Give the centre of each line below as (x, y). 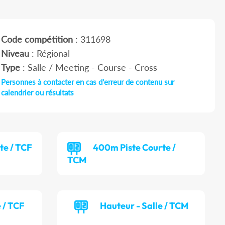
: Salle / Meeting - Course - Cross (88, 68)
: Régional (49, 53)
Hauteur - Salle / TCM (144, 206)
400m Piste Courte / (135, 148)
